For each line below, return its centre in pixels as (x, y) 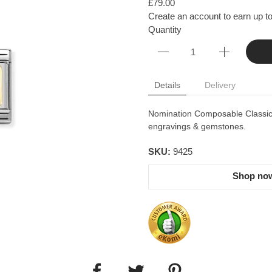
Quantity (165, 29)
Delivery (220, 85)
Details (167, 85)
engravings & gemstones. (197, 126)
